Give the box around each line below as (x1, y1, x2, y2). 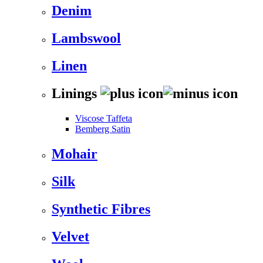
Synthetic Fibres (52, 201, 150, 217)
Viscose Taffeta (75, 113, 132, 123)
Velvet (52, 228, 89, 244)
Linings (52, 86, 100, 102)
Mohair (52, 146, 97, 161)
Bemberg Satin (75, 123, 130, 134)
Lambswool (52, 31, 121, 46)
